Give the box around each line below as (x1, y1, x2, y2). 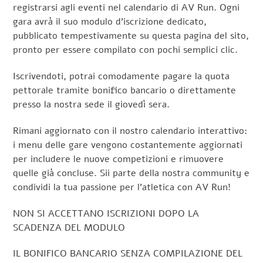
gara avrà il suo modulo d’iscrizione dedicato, (13, 15, 207, 29)
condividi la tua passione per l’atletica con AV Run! (13, 180, 231, 194)
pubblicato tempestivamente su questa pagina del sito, (13, 29, 249, 43)
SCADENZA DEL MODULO (13, 221, 126, 234)
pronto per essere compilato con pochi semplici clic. (13, 43, 238, 57)
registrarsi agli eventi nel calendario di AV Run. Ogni (13, 1, 240, 15)
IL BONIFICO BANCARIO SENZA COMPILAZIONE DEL (13, 247, 243, 261)
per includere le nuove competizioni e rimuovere (13, 152, 224, 166)
